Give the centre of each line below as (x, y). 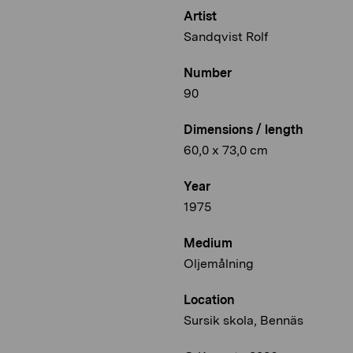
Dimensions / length (243, 130)
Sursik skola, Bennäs (243, 321)
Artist (200, 17)
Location (209, 300)
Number (208, 73)
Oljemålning (219, 264)
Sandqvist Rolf (226, 37)
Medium (208, 243)
